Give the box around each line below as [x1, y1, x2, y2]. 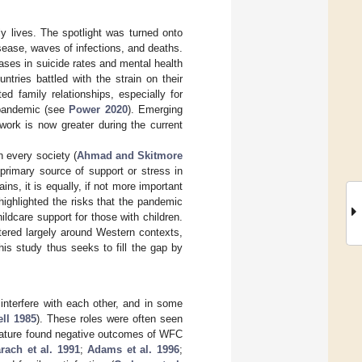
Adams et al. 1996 [87, 343, 180, 356]
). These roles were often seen [36, 312, 183, 325]
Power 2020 [69, 103, 128, 116]
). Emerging [127, 103, 183, 116]
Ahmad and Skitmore [76, 149, 183, 162]
